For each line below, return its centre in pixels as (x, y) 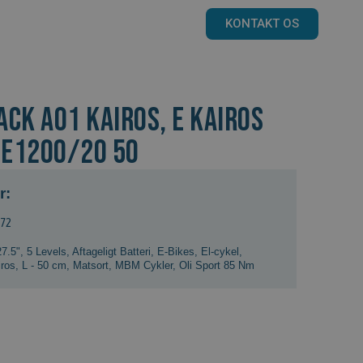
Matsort (91, 265)
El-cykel (220, 251)
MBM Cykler (144, 265)
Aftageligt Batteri (111, 251)
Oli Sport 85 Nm (217, 265)
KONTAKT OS (263, 23)
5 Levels (47, 251)
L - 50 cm (44, 265)
